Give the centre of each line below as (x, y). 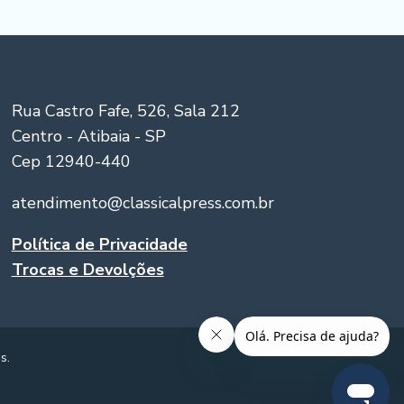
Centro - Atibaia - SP (88, 136)
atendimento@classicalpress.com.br (142, 202)
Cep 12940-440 (71, 161)
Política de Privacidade (99, 244)
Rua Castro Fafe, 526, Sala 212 (125, 110)
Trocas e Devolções (87, 269)
